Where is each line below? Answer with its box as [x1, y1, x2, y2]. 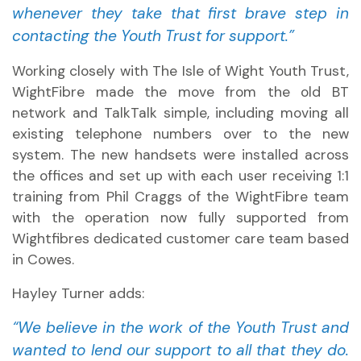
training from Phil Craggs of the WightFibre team [12, 188, 349, 205]
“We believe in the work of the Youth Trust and [12, 317, 349, 338]
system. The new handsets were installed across [12, 146, 349, 164]
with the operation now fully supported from [12, 209, 349, 226]
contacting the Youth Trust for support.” [12, 26, 294, 46]
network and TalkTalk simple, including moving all [12, 104, 349, 122]
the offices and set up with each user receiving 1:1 [12, 167, 349, 185]
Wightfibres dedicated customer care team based [12, 230, 349, 247]
